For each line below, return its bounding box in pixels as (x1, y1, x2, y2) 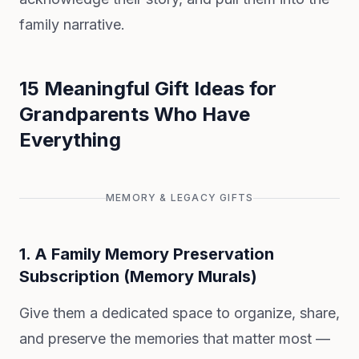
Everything (19, 128, 121, 151)
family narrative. (19, 16, 125, 33)
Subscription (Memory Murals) (19, 267, 257, 286)
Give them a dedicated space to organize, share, (19, 305, 340, 321)
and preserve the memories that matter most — (19, 330, 330, 347)
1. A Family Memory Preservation (19, 244, 274, 264)
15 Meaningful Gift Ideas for (19, 77, 276, 100)
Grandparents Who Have (19, 103, 250, 126)
